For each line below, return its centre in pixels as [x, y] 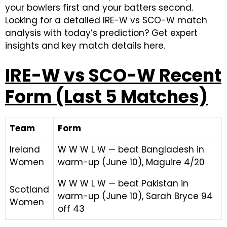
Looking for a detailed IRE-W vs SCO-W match [106, 20]
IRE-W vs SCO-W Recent [113, 75]
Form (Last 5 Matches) [106, 97]
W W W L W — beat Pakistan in [123, 183]
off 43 [71, 209]
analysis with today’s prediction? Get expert [101, 33]
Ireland [25, 149]
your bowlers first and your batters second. [99, 8]
